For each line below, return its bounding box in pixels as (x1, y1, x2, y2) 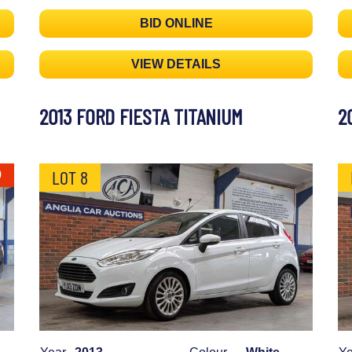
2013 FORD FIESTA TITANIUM (39, 103, 243, 130)
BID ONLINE (139, 16, 213, 31)
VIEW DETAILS (131, 57, 221, 71)
